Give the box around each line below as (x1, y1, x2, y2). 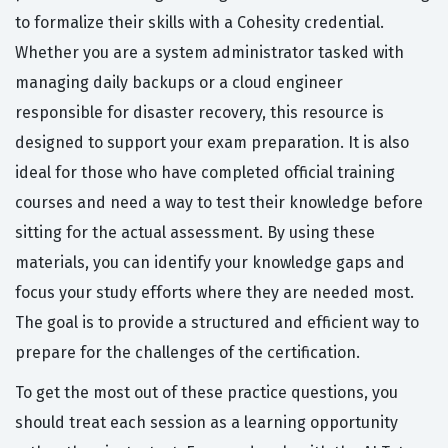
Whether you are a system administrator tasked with (15, 43, 404, 63)
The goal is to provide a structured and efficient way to (15, 313, 419, 333)
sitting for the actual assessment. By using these (15, 223, 375, 243)
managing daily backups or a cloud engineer (15, 73, 343, 93)
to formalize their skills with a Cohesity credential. (15, 13, 384, 33)
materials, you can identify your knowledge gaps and (15, 253, 405, 273)
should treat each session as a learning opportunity (15, 413, 398, 433)
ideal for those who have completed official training (15, 163, 395, 183)
